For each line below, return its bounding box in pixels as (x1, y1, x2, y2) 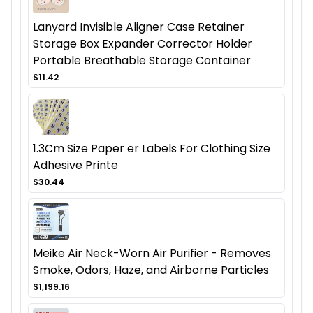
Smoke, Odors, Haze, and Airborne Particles (33, 262, 269, 279)
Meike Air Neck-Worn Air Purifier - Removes (33, 245, 271, 262)
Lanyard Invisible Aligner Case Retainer (33, 19, 245, 36)
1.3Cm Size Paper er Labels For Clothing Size (33, 140, 270, 157)
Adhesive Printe (33, 157, 118, 174)
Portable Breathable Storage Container (33, 52, 251, 69)
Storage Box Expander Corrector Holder (33, 36, 252, 52)
